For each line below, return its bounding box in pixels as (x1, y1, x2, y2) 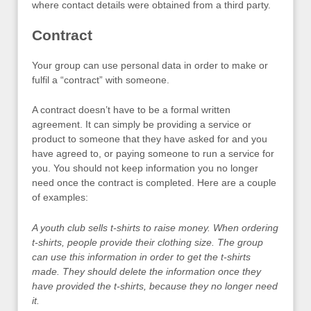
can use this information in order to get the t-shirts (32, 251, 251, 262)
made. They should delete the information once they (32, 265, 261, 277)
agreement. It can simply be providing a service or (32, 119, 251, 131)
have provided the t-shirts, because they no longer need (32, 280, 278, 292)
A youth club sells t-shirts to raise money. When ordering (32, 221, 278, 233)
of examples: (32, 192, 88, 203)
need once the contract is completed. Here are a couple (32, 177, 276, 189)
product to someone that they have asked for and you (32, 133, 267, 145)
